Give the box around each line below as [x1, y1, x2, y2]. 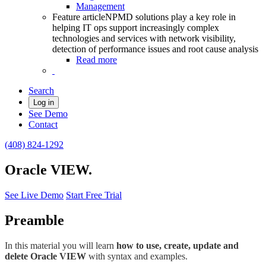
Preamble [5, 212, 64, 228]
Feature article [52, 12, 105, 22]
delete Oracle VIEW [5, 251, 86, 261]
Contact [28, 119, 58, 129]
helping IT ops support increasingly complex [52, 23, 219, 33]
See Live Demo [5, 189, 64, 200]
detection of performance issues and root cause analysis [52, 44, 258, 54]
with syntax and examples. [86, 251, 188, 261]
